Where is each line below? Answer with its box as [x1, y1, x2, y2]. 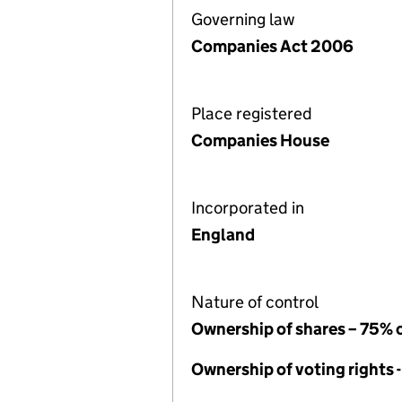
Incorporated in [191, 197, 304, 218]
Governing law [191, 9, 295, 30]
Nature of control [191, 292, 319, 312]
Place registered [191, 103, 312, 124]
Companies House [191, 130, 329, 151]
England [191, 224, 255, 245]
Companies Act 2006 [191, 36, 354, 57]
